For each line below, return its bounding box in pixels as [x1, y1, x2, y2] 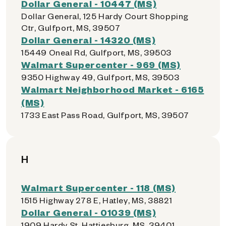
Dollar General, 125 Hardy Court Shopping [21, 11, 189, 21]
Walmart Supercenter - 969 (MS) [21, 59, 181, 70]
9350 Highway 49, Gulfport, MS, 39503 [21, 72, 180, 82]
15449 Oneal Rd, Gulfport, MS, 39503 [21, 47, 172, 58]
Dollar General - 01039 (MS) [21, 206, 156, 218]
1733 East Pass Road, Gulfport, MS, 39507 [21, 109, 189, 120]
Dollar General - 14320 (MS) [21, 34, 156, 45]
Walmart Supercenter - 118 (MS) [21, 182, 176, 193]
